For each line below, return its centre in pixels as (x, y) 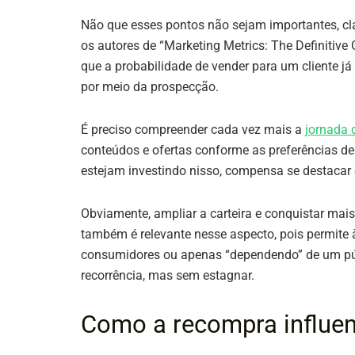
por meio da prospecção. (150, 87)
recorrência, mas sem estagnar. (168, 276)
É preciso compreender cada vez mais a (193, 130)
